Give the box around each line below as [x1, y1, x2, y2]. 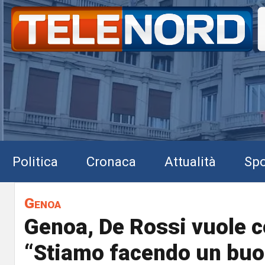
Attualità [164, 153, 216, 169]
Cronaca [86, 153, 136, 169]
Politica [12, 153, 58, 169]
